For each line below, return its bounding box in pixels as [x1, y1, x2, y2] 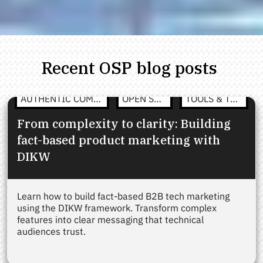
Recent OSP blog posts [42, 56, 221, 79]
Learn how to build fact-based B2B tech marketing [17, 190, 230, 202]
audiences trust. [17, 225, 86, 237]
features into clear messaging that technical [17, 213, 204, 225]
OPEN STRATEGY [154, 92, 162, 104]
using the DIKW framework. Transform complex [17, 201, 217, 214]
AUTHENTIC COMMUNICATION [93, 92, 101, 104]
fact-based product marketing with [17, 131, 220, 148]
